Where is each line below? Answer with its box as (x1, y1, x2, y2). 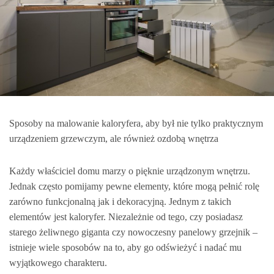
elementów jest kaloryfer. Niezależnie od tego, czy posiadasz (9, 211, 243, 222)
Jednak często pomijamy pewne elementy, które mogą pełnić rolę (9, 180, 259, 191)
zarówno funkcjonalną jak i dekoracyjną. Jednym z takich (9, 196, 231, 207)
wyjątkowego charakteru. (9, 257, 107, 268)
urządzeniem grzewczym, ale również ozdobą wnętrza (9, 133, 218, 144)
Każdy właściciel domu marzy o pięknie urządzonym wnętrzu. (9, 165, 250, 176)
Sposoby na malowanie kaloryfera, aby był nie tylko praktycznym (9, 117, 263, 128)
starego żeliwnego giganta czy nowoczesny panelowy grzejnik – (9, 226, 257, 237)
